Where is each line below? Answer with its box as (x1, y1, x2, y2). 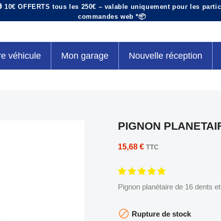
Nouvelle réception (129, 51, 203, 61)
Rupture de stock (129, 209, 191, 218)
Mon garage (61, 51, 109, 61)
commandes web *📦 (78, 13, 146, 20)
